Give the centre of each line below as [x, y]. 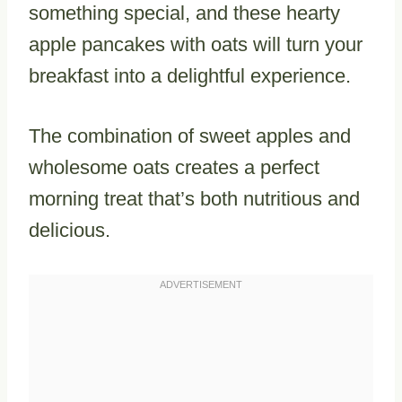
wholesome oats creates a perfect [174, 167]
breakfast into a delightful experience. [190, 75]
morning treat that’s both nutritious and [194, 198]
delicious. [70, 230]
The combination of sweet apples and [190, 135]
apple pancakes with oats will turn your [196, 44]
